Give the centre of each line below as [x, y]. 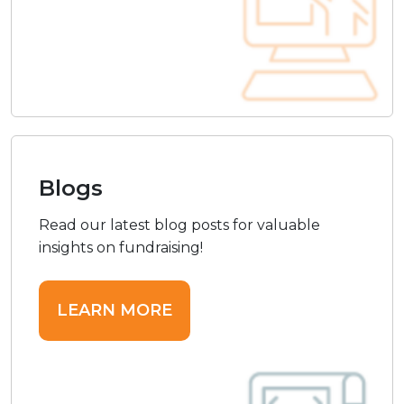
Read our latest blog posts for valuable [179, 225]
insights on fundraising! [121, 248]
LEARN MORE [115, 311]
